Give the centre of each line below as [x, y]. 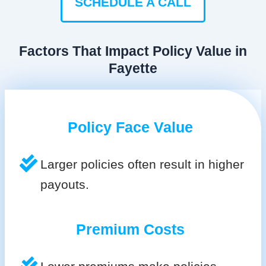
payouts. [64, 184]
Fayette [133, 68]
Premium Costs [130, 229]
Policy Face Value [130, 127]
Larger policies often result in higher [142, 164]
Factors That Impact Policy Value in [133, 51]
